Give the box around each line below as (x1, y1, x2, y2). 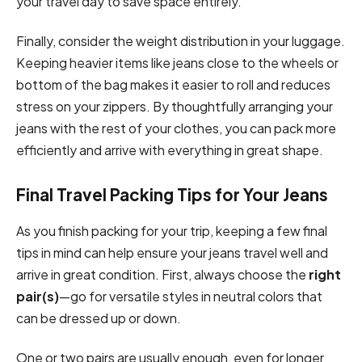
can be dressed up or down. (16, 309, 183, 326)
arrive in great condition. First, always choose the (16, 265, 309, 283)
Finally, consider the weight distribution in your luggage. (16, 32, 345, 49)
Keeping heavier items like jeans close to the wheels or (16, 53, 339, 71)
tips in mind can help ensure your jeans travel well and (16, 243, 328, 261)
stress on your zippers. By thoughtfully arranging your (16, 97, 333, 115)
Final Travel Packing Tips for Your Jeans (16, 184, 328, 206)
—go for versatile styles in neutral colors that (59, 287, 322, 305)
